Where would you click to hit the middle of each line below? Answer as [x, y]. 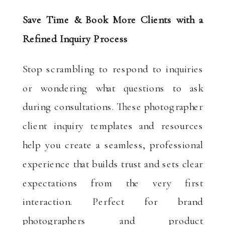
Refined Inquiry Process [75, 38]
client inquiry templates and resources [113, 126]
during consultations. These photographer [113, 106]
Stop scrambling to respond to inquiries [113, 69]
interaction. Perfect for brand [113, 201]
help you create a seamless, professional [113, 145]
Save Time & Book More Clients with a [113, 19]
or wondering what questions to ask [113, 87]
